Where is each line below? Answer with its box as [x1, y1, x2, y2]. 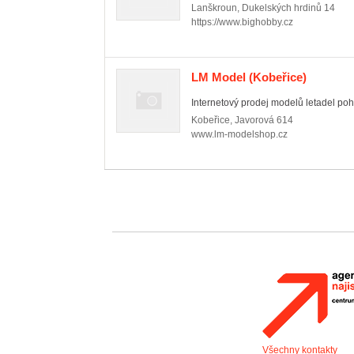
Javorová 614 [235, 115, 293, 126]
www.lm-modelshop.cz [191, 129, 288, 140]
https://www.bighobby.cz [191, 17, 293, 28]
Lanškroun [191, 2, 237, 13]
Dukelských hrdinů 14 [242, 2, 335, 13]
